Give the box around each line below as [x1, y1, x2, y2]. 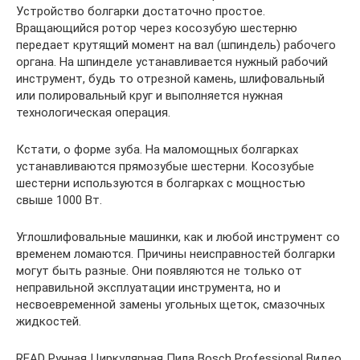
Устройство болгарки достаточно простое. [16, 3, 265, 18]
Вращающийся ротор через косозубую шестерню [16, 20, 297, 35]
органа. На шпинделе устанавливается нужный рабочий [16, 54, 328, 69]
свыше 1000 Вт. [16, 192, 102, 207]
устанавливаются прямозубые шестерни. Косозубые [16, 158, 314, 174]
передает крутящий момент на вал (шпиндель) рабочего [16, 37, 336, 52]
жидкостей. [16, 313, 81, 329]
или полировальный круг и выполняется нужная [16, 88, 283, 103]
